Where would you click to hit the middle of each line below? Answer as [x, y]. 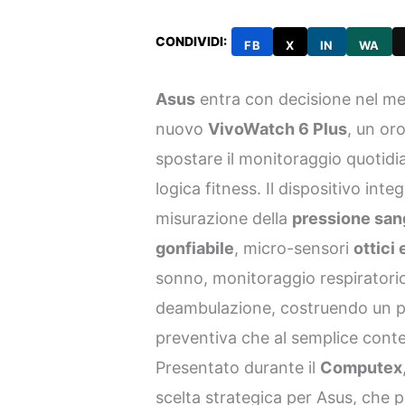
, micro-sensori [294, 249]
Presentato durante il [238, 368]
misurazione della [224, 219]
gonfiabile [195, 249]
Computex [362, 368]
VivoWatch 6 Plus [278, 129]
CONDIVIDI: [192, 41]
